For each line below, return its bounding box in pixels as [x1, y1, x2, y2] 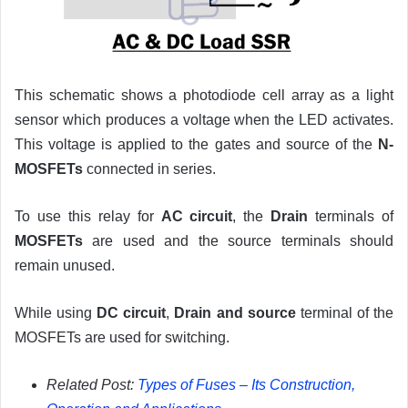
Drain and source [174, 305, 296, 321]
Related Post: [46, 377, 138, 393]
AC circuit [160, 209, 233, 225]
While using [15, 305, 97, 321]
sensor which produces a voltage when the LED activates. [15, 112, 393, 128]
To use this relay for [15, 209, 161, 225]
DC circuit [97, 305, 167, 321]
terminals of [308, 209, 394, 225]
